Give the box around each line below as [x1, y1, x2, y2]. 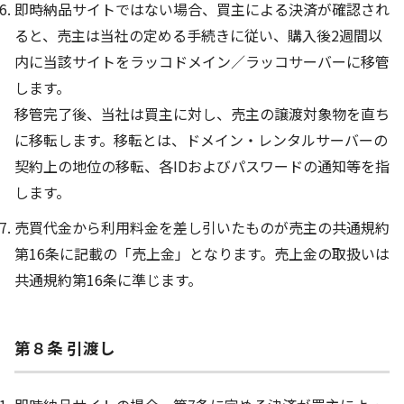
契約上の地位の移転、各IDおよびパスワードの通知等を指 [14, 154, 390, 177]
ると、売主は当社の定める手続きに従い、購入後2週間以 [14, 23, 382, 46]
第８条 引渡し [14, 336, 115, 360]
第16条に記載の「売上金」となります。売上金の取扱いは [14, 242, 390, 264]
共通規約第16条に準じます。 [14, 268, 202, 290]
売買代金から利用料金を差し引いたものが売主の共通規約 [14, 216, 390, 238]
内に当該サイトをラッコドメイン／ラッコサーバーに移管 [14, 50, 390, 72]
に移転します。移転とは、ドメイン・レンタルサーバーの [14, 128, 388, 151]
